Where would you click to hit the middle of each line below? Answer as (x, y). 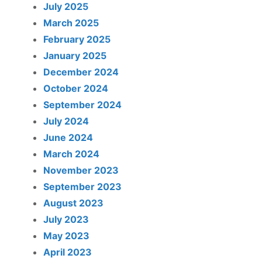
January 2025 (75, 56)
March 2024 (71, 154)
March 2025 (71, 23)
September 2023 (82, 187)
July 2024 (66, 121)
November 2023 (81, 170)
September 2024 (82, 105)
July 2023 (66, 219)
